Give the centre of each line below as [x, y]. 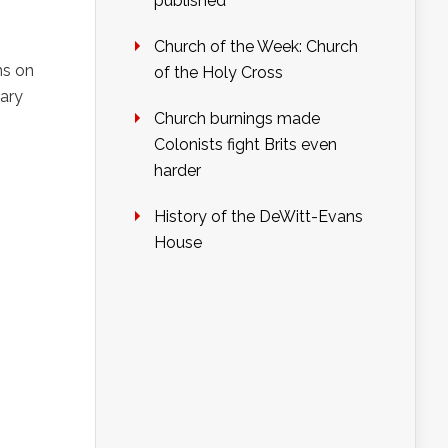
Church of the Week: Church [256, 47]
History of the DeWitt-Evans [258, 217]
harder [177, 171]
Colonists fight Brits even [245, 145]
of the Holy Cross [218, 73]
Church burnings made [237, 119]
